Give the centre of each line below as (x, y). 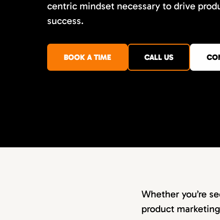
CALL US (159, 57)
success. (65, 21)
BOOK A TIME (87, 57)
